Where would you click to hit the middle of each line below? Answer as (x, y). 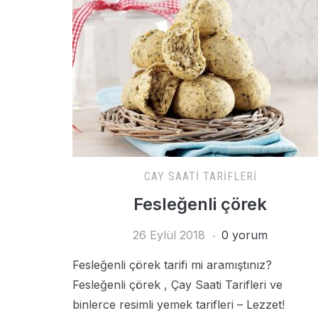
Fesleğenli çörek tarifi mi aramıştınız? (172, 265)
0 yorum (245, 235)
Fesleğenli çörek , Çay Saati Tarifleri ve (177, 285)
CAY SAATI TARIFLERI (200, 176)
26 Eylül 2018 (169, 235)
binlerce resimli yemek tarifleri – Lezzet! (179, 305)
